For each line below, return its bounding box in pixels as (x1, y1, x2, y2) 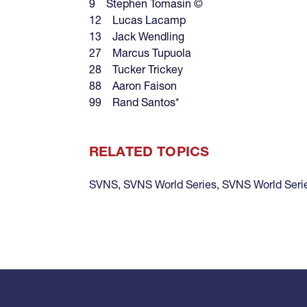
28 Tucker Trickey (89, 62, 183, 77)
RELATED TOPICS (89, 143, 210, 160)
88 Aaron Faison (89, 79, 177, 93)
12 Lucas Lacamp (89, 13, 186, 27)
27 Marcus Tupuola (89, 46, 191, 60)
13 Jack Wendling (89, 29, 184, 44)
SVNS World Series (123, 177, 217, 192)
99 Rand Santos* (89, 95, 180, 110)
